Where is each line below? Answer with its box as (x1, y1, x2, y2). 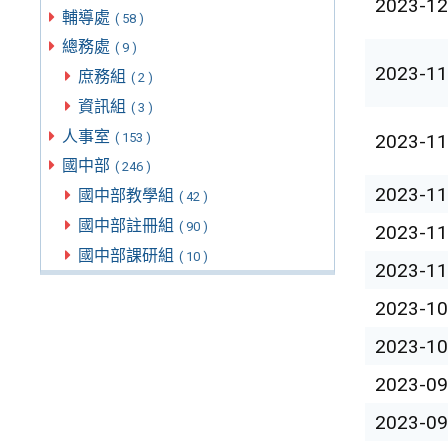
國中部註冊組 (77, 215, 178, 235)
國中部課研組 (77, 245, 178, 265)
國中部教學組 (77, 186, 178, 206)
